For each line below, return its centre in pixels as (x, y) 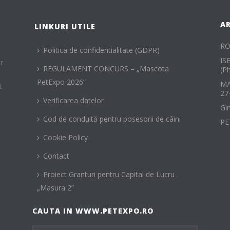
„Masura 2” (55, 188)
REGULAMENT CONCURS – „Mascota (106, 69)
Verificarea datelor (73, 101)
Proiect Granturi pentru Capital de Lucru (109, 175)
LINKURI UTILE (65, 27)
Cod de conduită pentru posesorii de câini (112, 119)
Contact (56, 156)
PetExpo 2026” (61, 82)
